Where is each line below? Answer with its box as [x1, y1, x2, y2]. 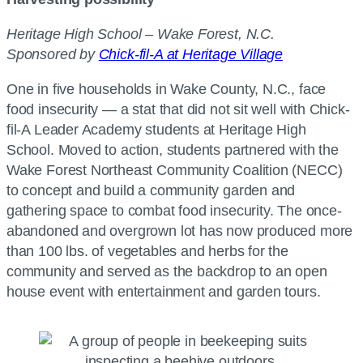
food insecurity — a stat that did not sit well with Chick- [6, 100, 350, 117]
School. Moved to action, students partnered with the [6, 141, 339, 158]
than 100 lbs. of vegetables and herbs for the [6, 242, 288, 259]
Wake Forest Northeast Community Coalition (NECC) [6, 161, 343, 178]
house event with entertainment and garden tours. [6, 283, 321, 300]
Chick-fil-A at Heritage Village [98, 45, 284, 62]
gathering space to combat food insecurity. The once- [6, 202, 342, 219]
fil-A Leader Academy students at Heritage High [6, 121, 306, 138]
